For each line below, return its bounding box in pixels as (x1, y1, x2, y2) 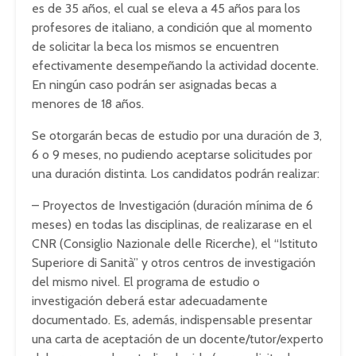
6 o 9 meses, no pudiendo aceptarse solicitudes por (32, 147, 312, 162)
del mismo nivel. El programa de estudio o (32, 274, 260, 289)
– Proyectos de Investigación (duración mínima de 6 (32, 198, 313, 213)
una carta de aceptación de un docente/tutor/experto (32, 331, 323, 346)
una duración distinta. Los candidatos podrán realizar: (32, 166, 319, 181)
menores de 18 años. (32, 96, 144, 111)
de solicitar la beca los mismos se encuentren (32, 39, 279, 54)
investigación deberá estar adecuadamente (32, 293, 268, 308)
